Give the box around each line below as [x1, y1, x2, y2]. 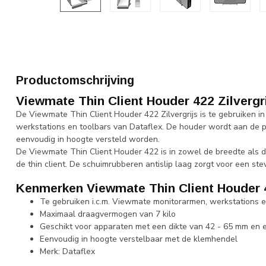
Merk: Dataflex [40, 245, 95, 257]
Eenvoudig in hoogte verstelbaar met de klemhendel [40, 233, 237, 245]
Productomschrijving [16, 74, 134, 87]
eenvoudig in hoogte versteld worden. [16, 134, 162, 145]
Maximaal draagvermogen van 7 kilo [40, 208, 176, 220]
